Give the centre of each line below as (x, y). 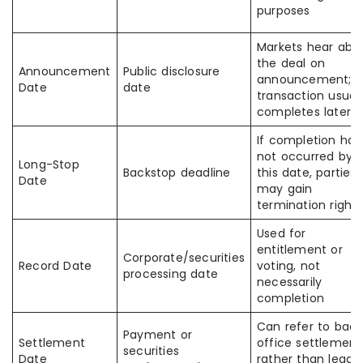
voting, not (289, 266)
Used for (282, 233)
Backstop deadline (177, 173)
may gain (285, 189)
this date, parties (307, 173)
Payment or (158, 335)
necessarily (290, 282)
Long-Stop (49, 164)
